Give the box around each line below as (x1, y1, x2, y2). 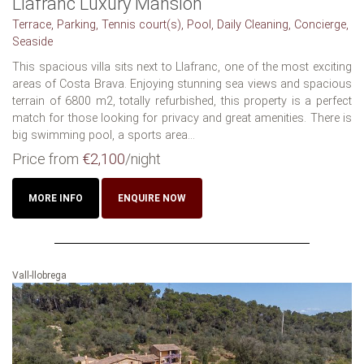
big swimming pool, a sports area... (12, 128, 195, 143)
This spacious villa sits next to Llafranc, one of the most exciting (12, 60, 352, 75)
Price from (12, 150, 82, 168)
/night (125, 150, 161, 168)
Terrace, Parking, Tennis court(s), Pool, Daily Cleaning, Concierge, (12, 18, 349, 32)
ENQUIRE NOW (118, 193, 186, 205)
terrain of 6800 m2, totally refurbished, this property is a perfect (12, 94, 352, 109)
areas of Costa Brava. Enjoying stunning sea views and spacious (12, 77, 352, 92)
